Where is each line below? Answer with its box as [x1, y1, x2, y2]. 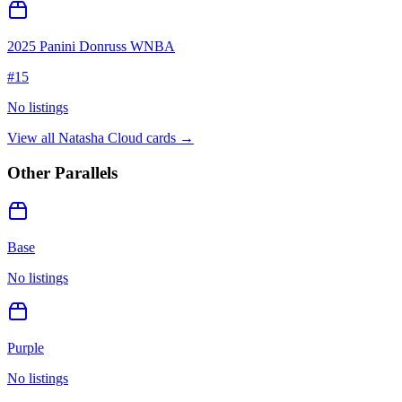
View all [7, 130, 58, 146]
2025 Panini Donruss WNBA [7, 39, 175, 55]
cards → [143, 130, 194, 146]
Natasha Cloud [58, 130, 143, 146]
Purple [7, 339, 44, 355]
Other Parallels [7, 162, 118, 182]
